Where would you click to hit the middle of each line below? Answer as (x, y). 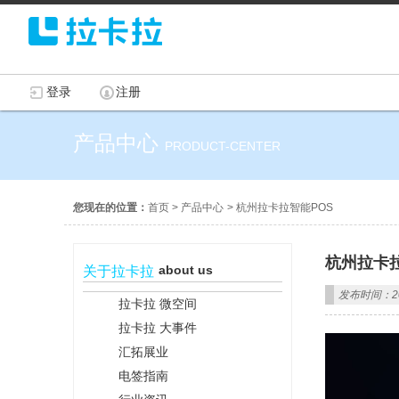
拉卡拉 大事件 (158, 328)
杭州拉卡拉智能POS (285, 208)
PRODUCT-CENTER (223, 146)
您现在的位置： (110, 208)
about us (186, 270)
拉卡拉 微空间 (158, 304)
